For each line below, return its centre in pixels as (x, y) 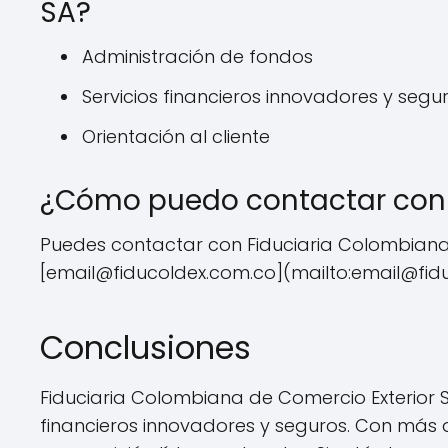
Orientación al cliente (176, 136)
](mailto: (313, 272)
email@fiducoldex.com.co (161, 272)
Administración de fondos (197, 56)
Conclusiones (145, 347)
